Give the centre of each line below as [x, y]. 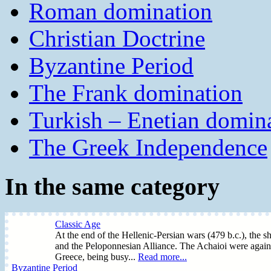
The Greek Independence [148, 148]
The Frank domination [136, 93]
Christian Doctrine [117, 39]
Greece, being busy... [96, 256]
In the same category [112, 186]
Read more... [162, 256]
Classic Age [78, 224]
